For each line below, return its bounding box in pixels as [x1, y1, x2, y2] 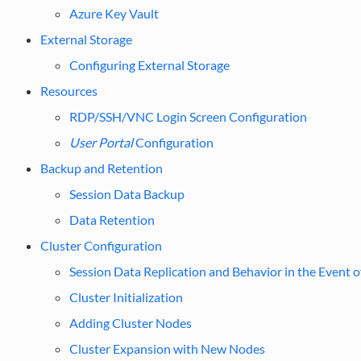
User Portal [68, 134, 133, 150]
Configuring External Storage [68, 56, 230, 73]
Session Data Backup [68, 185, 185, 201]
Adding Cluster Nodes [68, 314, 192, 330]
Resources [39, 82, 98, 98]
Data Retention [68, 211, 155, 227]
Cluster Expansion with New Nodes [68, 340, 265, 356]
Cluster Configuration [39, 237, 162, 253]
